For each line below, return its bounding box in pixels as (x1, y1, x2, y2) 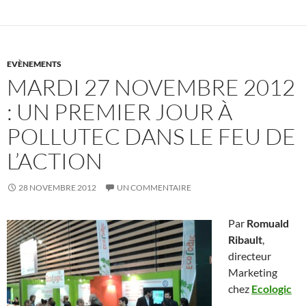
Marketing (228, 266, 277, 279)
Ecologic (251, 282, 292, 296)
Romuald (247, 217, 289, 230)
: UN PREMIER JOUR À (7, 98, 232, 126)
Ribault (228, 233, 262, 247)
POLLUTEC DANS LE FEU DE (7, 122, 296, 151)
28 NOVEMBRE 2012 (18, 182, 96, 193)
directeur (228, 249, 271, 263)
